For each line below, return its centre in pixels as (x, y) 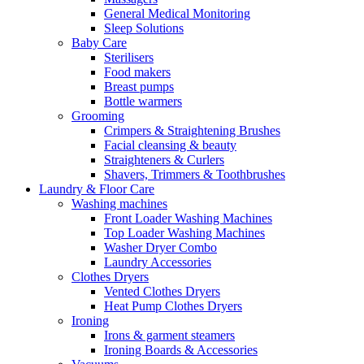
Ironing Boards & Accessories (181, 350)
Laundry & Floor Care (97, 189)
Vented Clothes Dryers (162, 291)
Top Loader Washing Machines (184, 233)
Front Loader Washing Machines (188, 218)
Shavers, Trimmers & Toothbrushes (195, 174)
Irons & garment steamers (169, 335)
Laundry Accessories (158, 262)
